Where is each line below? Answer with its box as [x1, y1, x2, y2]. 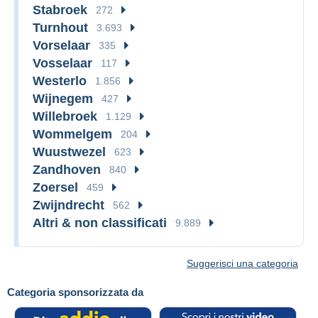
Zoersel [33, 180, 78, 194]
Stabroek [33, 2, 87, 17]
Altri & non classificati [33, 215, 167, 230]
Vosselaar [33, 55, 92, 70]
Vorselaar [33, 38, 90, 53]
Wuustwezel [33, 144, 106, 159]
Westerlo [33, 73, 87, 88]
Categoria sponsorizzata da [7, 285, 143, 298]
